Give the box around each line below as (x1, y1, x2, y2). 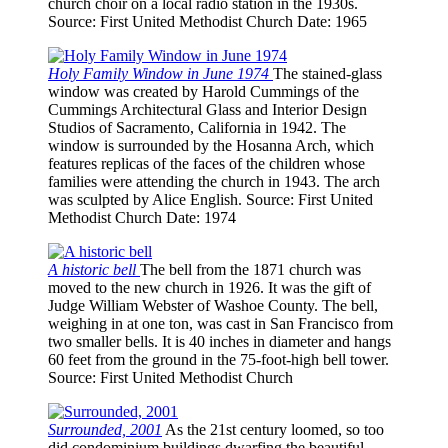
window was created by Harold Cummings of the (48, 83, 359, 101)
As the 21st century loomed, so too (165, 421, 384, 439)
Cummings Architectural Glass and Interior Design (48, 101, 367, 119)
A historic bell (48, 261, 140, 279)
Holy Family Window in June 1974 (48, 65, 273, 83)
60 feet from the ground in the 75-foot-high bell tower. (48, 351, 389, 369)
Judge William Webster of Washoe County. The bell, (48, 297, 378, 315)
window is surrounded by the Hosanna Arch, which (48, 137, 374, 155)
